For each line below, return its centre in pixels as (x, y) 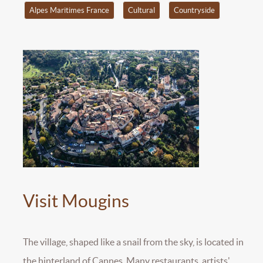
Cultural (141, 10)
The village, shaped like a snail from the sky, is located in (133, 242)
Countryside (194, 10)
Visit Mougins (76, 201)
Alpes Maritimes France (69, 10)
